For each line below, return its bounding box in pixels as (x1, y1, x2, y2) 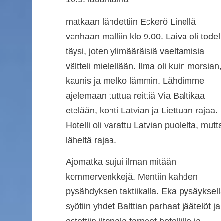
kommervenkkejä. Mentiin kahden (65, 171, 198, 182)
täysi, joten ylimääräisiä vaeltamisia (65, 46, 204, 56)
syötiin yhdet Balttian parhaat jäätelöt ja (65, 201, 220, 211)
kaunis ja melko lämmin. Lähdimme (65, 75, 204, 86)
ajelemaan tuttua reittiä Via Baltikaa (65, 90, 205, 101)
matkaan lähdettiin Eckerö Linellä (65, 16, 196, 27)
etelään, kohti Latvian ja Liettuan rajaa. (65, 105, 218, 115)
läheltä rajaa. (65, 135, 116, 145)
